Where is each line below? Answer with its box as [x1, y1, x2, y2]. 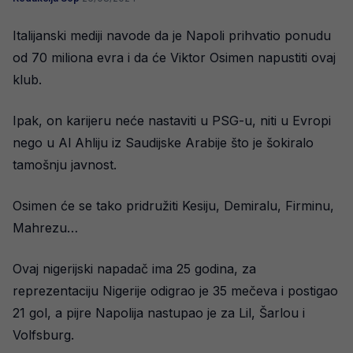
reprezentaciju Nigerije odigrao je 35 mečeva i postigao [13, 283, 338, 299]
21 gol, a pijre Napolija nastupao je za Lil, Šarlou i [13, 305, 305, 321]
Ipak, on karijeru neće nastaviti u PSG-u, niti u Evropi [13, 113, 331, 128]
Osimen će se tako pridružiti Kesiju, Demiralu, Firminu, [13, 198, 334, 214]
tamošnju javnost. [13, 157, 117, 173]
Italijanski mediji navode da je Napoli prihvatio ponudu [13, 28, 331, 43]
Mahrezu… [13, 220, 78, 236]
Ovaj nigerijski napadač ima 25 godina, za [13, 261, 256, 277]
